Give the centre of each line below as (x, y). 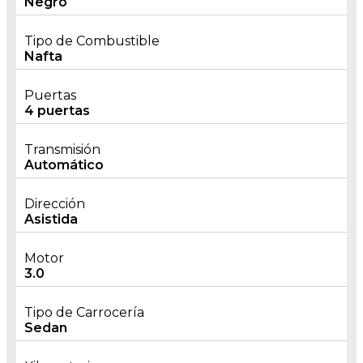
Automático (64, 165)
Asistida (51, 219)
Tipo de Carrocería (84, 312)
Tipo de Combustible (92, 41)
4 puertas (57, 111)
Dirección (55, 204)
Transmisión (62, 149)
